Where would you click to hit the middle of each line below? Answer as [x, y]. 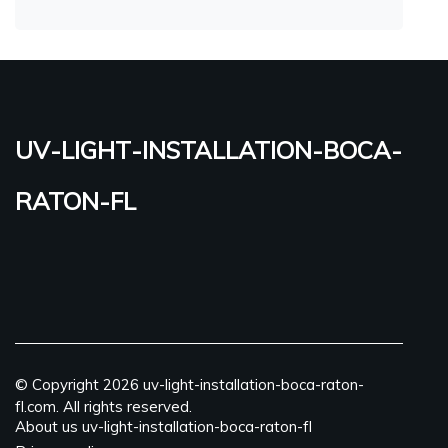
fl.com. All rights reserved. [103, 406]
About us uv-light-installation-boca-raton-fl [163, 426]
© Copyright [59, 384]
